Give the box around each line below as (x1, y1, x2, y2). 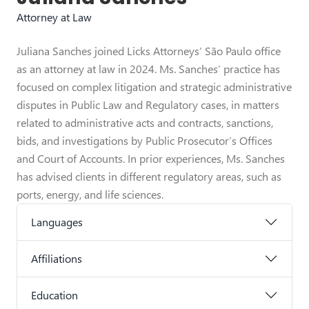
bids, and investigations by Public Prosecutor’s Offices (17, 133, 272, 148)
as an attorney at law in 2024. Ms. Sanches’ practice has (17, 61, 280, 77)
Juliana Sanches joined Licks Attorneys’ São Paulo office (17, 43, 281, 59)
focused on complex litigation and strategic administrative (17, 79, 292, 94)
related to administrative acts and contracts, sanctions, (17, 115, 273, 130)
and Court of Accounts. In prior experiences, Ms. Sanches (17, 151, 285, 166)
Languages (31, 215, 83, 230)
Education (31, 288, 78, 303)
